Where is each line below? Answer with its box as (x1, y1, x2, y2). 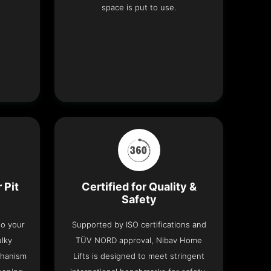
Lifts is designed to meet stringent (73, 251, 205, 261)
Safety (121, 193, 157, 206)
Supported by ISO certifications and (71, 220, 206, 230)
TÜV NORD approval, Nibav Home (76, 235, 203, 246)
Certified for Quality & (81, 180, 197, 194)
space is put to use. (102, 2, 177, 13)
